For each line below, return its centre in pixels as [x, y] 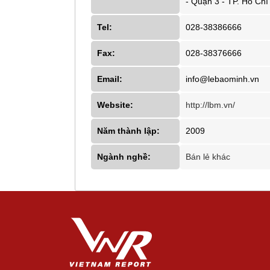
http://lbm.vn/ [210, 105]
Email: [109, 79]
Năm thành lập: [128, 130]
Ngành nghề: [124, 156]
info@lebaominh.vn [222, 79]
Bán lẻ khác [208, 156]
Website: [115, 105]
